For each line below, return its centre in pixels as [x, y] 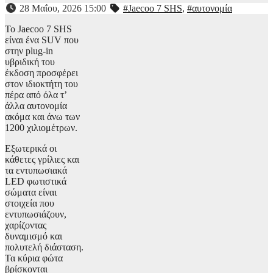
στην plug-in [29, 51]
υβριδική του [30, 62]
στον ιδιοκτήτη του [41, 84]
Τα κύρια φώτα [34, 258]
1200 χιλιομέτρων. [41, 128]
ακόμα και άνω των [42, 117]
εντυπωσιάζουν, [36, 214]
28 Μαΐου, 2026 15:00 [63, 9]
